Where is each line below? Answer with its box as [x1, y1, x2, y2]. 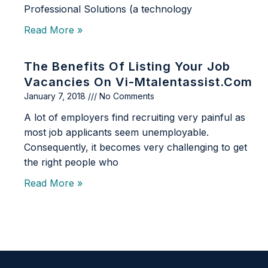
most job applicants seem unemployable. [24, 126, 209, 139]
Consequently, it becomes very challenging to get [24, 141, 247, 154]
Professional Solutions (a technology [24, 3, 192, 16]
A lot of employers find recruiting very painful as [24, 111, 245, 124]
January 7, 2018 [24, 91, 88, 102]
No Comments [97, 91, 154, 102]
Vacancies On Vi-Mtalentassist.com [24, 75, 252, 90]
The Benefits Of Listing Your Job [24, 59, 230, 74]
